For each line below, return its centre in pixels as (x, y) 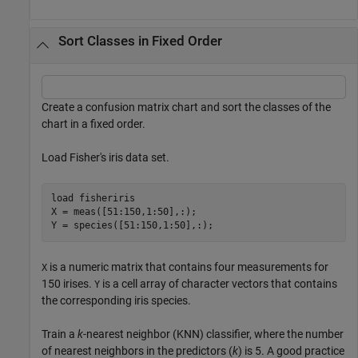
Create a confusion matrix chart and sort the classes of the (186, 107)
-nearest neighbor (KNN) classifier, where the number (213, 334)
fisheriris (107, 199)
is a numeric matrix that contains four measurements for (188, 267)
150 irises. (68, 283)
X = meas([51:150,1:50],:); (123, 212)
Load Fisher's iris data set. (105, 157)
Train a (60, 334)
